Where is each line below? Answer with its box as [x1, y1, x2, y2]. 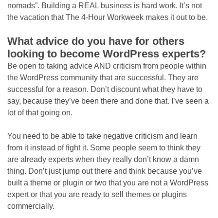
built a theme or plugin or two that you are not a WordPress [7, 179, 208, 187]
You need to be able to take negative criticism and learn [7, 132, 198, 140]
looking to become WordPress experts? [7, 48, 206, 60]
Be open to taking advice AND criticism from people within [7, 62, 206, 70]
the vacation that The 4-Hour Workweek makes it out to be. [7, 13, 208, 21]
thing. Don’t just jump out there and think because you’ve [7, 167, 202, 175]
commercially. [7, 202, 54, 210]
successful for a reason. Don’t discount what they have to [7, 85, 202, 93]
